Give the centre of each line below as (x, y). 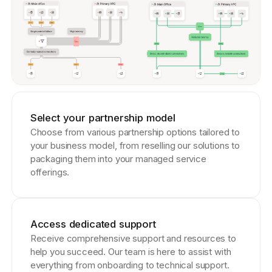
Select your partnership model (103, 117)
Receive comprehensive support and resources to (133, 238)
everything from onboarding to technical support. (130, 265)
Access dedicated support (93, 224)
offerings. (50, 172)
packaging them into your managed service (118, 158)
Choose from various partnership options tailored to (135, 132)
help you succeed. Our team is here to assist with (131, 251)
